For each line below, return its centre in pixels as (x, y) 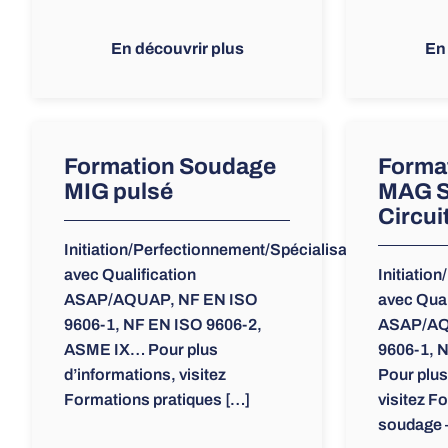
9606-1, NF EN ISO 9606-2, (163, 325)
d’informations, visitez (145, 375)
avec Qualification (130, 275)
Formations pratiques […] (157, 400)
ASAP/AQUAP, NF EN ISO (161, 300)
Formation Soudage (170, 167)
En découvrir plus (177, 49)
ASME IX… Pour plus (141, 350)
